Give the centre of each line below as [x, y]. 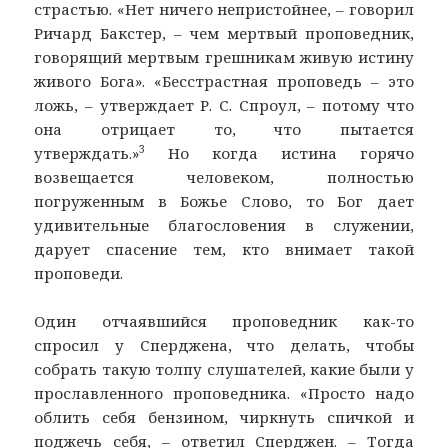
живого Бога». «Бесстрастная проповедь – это [224, 81]
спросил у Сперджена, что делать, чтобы [224, 345]
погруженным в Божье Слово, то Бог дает [224, 201]
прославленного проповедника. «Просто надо [224, 393]
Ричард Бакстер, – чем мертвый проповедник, [224, 33]
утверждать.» [87, 153]
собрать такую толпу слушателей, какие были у [224, 369]
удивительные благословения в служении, [224, 225]
